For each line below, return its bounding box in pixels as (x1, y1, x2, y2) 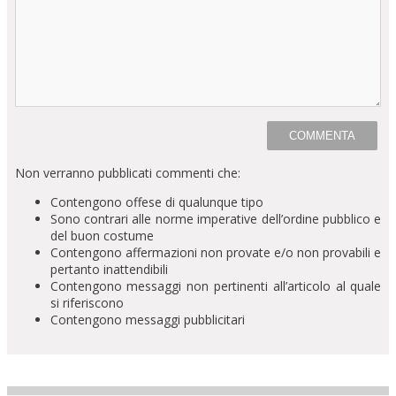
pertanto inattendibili (49, 261, 168, 278)
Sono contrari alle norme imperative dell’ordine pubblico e (49, 210, 382, 228)
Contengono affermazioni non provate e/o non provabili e (49, 244, 382, 262)
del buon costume (49, 227, 154, 245)
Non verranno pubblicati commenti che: (14, 164, 240, 182)
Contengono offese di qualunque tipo (49, 194, 263, 211)
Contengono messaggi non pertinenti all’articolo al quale (49, 278, 382, 295)
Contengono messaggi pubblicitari (49, 311, 245, 329)
